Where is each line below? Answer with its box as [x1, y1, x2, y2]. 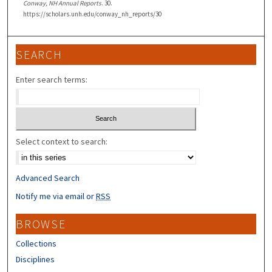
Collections [16, 238, 57, 250]
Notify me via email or [16, 191, 97, 202]
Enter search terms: [16, 73, 88, 85]
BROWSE [16, 217, 66, 232]
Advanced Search [16, 172, 80, 184]
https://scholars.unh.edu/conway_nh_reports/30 [22, 9, 161, 18]
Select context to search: [16, 136, 108, 148]
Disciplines [16, 254, 55, 265]
